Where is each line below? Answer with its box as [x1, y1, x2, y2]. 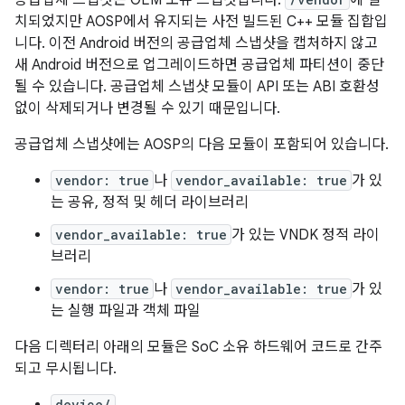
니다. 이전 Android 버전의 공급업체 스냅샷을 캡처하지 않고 [14, 34, 378, 52]
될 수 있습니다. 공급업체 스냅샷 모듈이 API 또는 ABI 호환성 [14, 78, 380, 96]
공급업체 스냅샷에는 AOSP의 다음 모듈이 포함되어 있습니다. [14, 136, 389, 154]
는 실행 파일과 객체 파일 [51, 302, 201, 320]
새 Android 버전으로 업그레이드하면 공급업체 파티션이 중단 [14, 56, 384, 74]
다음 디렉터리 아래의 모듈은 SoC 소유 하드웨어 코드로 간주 [14, 338, 382, 356]
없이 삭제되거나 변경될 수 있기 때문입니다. [14, 99, 280, 118]
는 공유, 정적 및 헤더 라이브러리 [51, 193, 249, 212]
